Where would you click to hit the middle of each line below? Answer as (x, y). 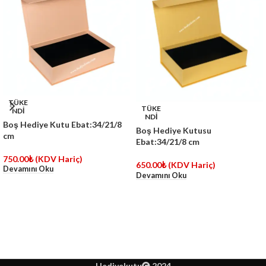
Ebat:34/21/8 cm (168, 142)
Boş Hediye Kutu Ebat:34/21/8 (62, 125)
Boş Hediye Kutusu (174, 131)
